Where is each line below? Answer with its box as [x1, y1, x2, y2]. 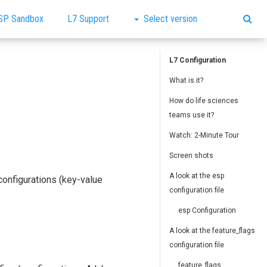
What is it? [169, 76, 204, 85]
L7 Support [67, 13, 109, 24]
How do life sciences [169, 97, 239, 105]
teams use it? [169, 111, 215, 119]
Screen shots [169, 151, 214, 160]
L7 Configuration [169, 56, 226, 64]
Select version [144, 13, 197, 24]
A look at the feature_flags [169, 226, 256, 235]
